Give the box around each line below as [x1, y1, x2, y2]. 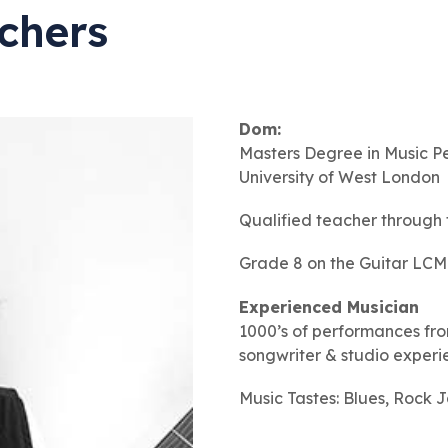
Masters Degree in [239, 143, 385, 163]
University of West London [239, 167, 441, 187]
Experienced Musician [239, 296, 420, 317]
